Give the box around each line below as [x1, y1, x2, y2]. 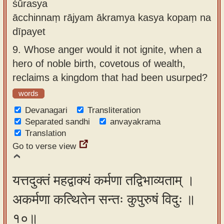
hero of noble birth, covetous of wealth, [12, 57, 185, 69]
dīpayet [12, 25, 45, 37]
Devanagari [25, 105, 67, 115]
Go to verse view [12, 141, 76, 151]
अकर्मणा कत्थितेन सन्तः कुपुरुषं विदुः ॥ [12, 192, 195, 207]
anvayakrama [110, 117, 160, 126]
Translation [25, 128, 66, 138]
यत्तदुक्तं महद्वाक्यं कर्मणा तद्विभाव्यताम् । [12, 173, 194, 188]
